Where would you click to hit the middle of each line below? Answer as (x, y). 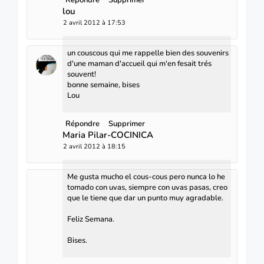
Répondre (82, 123)
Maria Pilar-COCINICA (108, 135)
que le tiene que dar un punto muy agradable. (145, 198)
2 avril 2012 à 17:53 (94, 22)
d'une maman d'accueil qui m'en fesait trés (139, 63)
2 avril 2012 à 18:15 (94, 146)
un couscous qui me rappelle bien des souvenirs (148, 53)
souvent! (82, 74)
